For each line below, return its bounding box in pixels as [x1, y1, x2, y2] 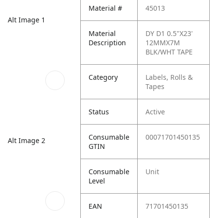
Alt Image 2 [8, 136, 45, 145]
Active [145, 107, 165, 116]
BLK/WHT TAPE [145, 47, 193, 56]
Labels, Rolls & [145, 73, 193, 82]
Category [89, 73, 118, 82]
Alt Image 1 [8, 15, 45, 24]
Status [89, 107, 109, 116]
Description [89, 38, 127, 47]
